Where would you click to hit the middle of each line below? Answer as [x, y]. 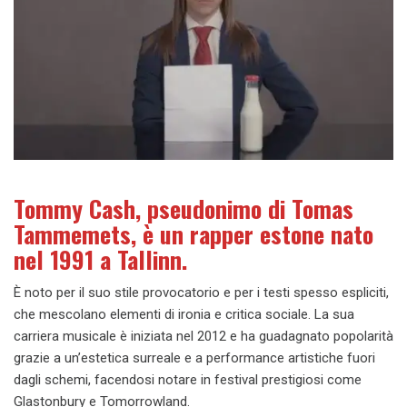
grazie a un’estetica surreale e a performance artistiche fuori [194, 358]
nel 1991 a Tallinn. [100, 260]
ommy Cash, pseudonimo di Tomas [189, 209]
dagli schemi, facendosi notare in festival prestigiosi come [188, 380]
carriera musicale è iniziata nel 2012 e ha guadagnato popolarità [203, 337]
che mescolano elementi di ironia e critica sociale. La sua [184, 315]
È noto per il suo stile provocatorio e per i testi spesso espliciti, [201, 293]
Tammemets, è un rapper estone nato [194, 234]
